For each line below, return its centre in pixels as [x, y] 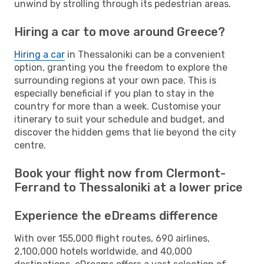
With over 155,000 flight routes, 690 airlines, [112, 238]
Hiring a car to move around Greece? [120, 32]
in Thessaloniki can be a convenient [145, 54]
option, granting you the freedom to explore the [121, 67]
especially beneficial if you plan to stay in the [114, 93]
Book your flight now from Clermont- [120, 173]
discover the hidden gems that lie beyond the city [125, 132]
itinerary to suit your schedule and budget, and [119, 119]
